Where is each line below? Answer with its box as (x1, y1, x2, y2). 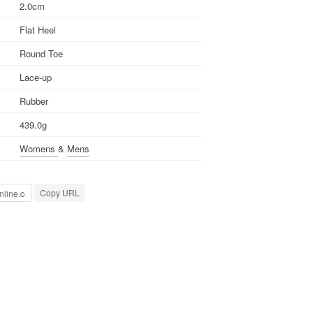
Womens (20, 141, 58, 155)
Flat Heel (20, 22, 56, 36)
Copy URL (40, 187, 80, 198)
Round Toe (20, 46, 63, 60)
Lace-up (20, 70, 52, 84)
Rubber (20, 94, 48, 108)
